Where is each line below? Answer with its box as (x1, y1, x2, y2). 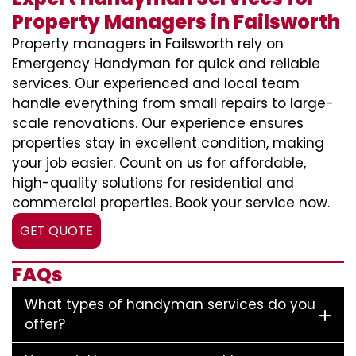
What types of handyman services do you (25, 295, 315, 314)
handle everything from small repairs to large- (12, 94, 334, 113)
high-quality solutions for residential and (12, 173, 294, 192)
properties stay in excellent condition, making (12, 133, 324, 153)
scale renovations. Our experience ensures (12, 114, 304, 133)
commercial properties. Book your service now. (12, 193, 330, 212)
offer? (25, 315, 65, 334)
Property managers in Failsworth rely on (12, 34, 284, 53)
